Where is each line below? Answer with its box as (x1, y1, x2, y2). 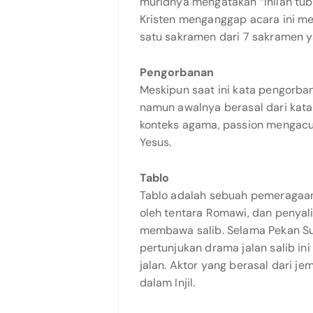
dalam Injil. (139, 275, 196, 290)
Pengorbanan (139, 65, 214, 80)
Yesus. (139, 135, 172, 150)
